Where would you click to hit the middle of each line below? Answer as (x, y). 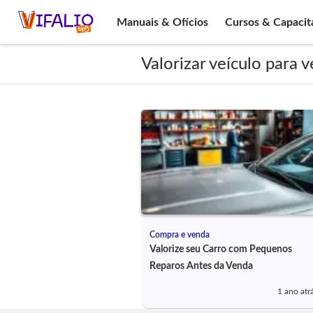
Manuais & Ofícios (162, 22)
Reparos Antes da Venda (201, 266)
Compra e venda (179, 235)
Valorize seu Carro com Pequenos (220, 249)
